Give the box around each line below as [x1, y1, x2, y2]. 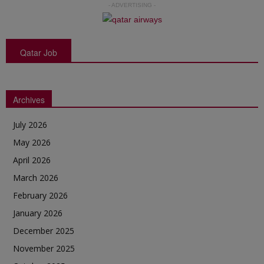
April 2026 [13, 154, 51, 166]
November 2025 [13, 242, 75, 254]
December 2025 [13, 225, 74, 236]
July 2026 [13, 118, 47, 130]
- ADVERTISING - [108, 1, 156, 8]
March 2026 [13, 171, 58, 183]
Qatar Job [20, 46, 57, 58]
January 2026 [13, 207, 62, 219]
